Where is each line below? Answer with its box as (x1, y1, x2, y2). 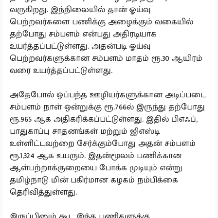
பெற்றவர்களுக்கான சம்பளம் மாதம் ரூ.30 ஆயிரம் (10, 51, 202, 66)
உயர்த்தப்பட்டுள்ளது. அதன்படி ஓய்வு (10, 39, 150, 54)
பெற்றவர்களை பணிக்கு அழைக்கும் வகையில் (10, 15, 193, 29)
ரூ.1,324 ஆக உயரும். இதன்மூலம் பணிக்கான (10, 148, 182, 163)
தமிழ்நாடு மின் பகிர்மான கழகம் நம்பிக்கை (10, 173, 178, 187)
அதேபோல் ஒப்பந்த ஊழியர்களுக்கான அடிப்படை (10, 88, 206, 102)
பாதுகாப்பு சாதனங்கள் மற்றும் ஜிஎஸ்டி (10, 124, 160, 139)
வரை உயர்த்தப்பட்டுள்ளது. (10, 63, 112, 78)
